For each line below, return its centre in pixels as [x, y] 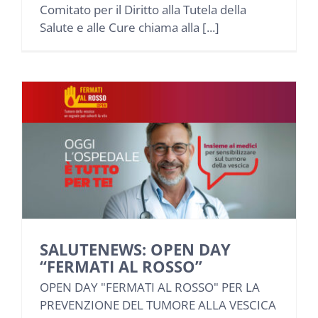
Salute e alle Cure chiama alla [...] [130, 27]
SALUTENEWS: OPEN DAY [135, 250]
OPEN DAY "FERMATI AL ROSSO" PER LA [150, 287]
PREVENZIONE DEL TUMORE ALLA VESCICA [158, 305]
